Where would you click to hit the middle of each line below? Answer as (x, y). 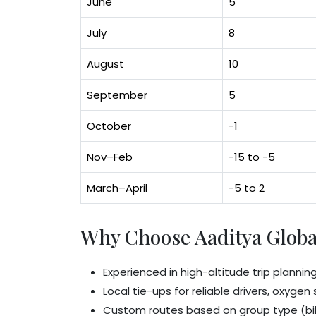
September (117, 95)
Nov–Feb (110, 157)
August (105, 64)
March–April (117, 188)
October (109, 126)
